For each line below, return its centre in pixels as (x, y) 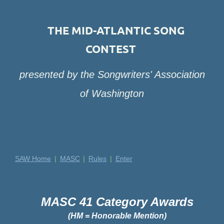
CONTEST (112, 48)
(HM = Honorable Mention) (117, 215)
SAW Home (33, 158)
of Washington (112, 93)
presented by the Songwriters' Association (112, 74)
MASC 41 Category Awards (117, 201)
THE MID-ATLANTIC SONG (112, 30)
